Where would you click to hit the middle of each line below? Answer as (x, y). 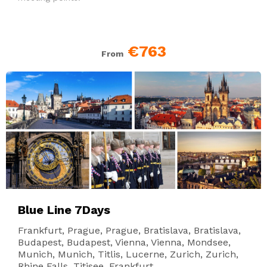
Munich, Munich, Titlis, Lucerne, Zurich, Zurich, (128, 254)
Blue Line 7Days (64, 209)
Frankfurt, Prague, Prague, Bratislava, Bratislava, (129, 230)
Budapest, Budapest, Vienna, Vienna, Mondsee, (124, 242)
